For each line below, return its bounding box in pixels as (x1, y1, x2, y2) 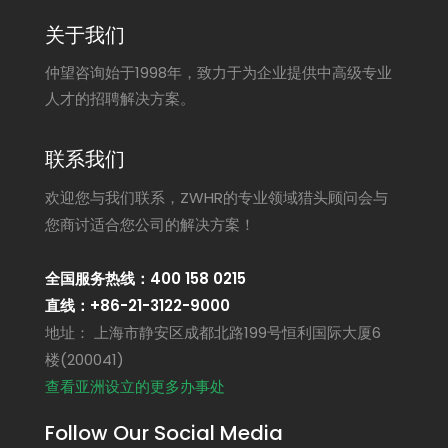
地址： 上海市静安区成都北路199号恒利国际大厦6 (45, 322, 381, 343)
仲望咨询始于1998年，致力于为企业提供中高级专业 (45, 62, 392, 83)
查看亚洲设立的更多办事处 (45, 376, 225, 397)
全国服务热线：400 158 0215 (45, 268, 246, 289)
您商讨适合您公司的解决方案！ (45, 214, 255, 235)
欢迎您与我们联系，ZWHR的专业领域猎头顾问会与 (45, 187, 388, 208)
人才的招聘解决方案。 (45, 88, 195, 109)
